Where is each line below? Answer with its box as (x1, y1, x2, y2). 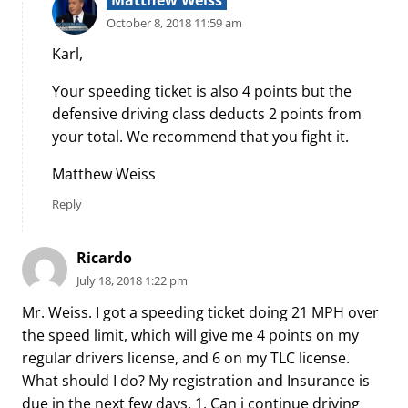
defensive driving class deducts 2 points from (52, 104, 362, 125)
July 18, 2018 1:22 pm (76, 271, 188, 289)
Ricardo (76, 247, 132, 268)
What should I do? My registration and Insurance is (22, 370, 370, 391)
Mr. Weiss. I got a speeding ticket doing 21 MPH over (22, 301, 379, 322)
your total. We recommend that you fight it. (52, 127, 349, 148)
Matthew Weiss (52, 164, 156, 185)
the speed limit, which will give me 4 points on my (22, 324, 359, 345)
